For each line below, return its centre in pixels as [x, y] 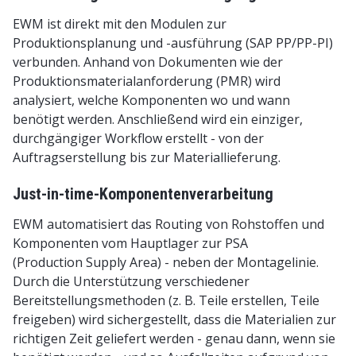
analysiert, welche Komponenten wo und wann [151, 100]
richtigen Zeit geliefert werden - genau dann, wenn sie [174, 339]
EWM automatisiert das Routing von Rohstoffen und [168, 224]
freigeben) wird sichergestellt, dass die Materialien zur [174, 319]
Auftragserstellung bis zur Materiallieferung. [147, 157]
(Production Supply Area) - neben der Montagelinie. [166, 262]
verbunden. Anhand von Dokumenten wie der [148, 62]
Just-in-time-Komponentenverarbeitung [143, 194]
